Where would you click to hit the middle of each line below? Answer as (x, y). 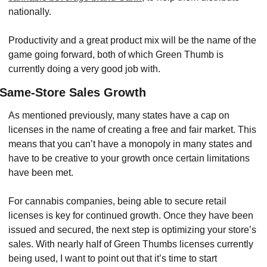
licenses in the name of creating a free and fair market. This (132, 130)
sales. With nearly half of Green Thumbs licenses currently (131, 244)
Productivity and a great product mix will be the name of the (132, 41)
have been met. (41, 173)
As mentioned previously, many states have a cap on (119, 116)
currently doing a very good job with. (84, 69)
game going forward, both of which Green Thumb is (116, 55)
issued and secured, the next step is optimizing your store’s (132, 230)
